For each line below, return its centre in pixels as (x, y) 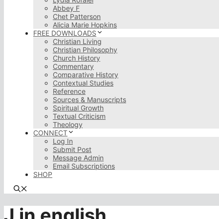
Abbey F (66, 8)
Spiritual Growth (78, 108)
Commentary (73, 66)
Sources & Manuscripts (89, 99)
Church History (77, 58)
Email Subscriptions (84, 166)
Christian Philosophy (85, 50)
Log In (63, 141)
